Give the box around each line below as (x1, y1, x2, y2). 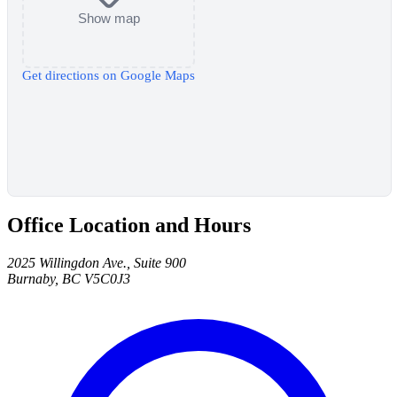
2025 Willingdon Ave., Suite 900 (7, 255, 186, 271)
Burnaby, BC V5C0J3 (7, 271, 130, 287)
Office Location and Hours (7, 214, 251, 237)
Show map (77, 11, 140, 26)
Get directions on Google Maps (22, 67, 195, 82)
